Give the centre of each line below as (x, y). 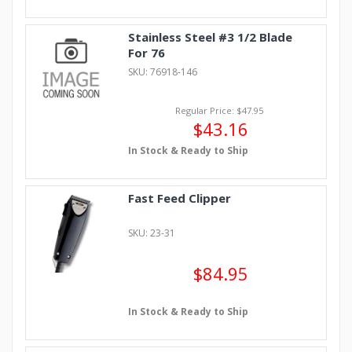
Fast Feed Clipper (179, 198)
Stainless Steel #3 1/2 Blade (210, 37)
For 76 (146, 53)
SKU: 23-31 (151, 233)
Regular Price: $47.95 (219, 111)
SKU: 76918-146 (162, 72)
